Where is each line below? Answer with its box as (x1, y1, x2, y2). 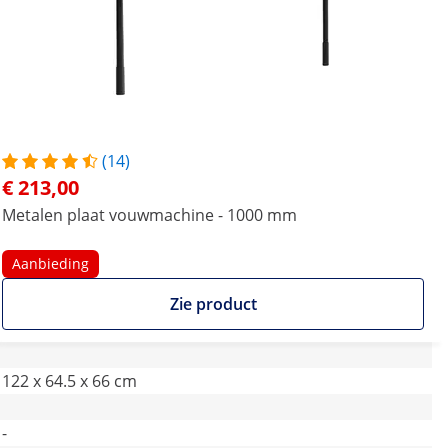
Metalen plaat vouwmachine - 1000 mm (2, 204, 297, 226)
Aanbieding (12, 254, 89, 273)
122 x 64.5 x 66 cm (2, 370, 137, 392)
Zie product (169, 293, 257, 315)
